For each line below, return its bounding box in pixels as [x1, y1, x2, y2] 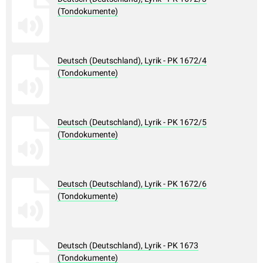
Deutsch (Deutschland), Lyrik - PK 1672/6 [58, 179, 207, 189]
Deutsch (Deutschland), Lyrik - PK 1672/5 [58, 117, 207, 127]
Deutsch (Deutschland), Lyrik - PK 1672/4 [58, 56, 207, 66]
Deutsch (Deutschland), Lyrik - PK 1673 [58, 241, 198, 251]
